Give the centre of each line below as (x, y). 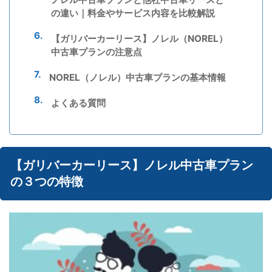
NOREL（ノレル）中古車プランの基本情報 (137, 78)
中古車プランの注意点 (96, 52)
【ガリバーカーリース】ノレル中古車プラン (132, 165)
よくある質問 (78, 103)
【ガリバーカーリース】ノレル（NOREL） (139, 39)
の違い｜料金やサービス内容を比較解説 (133, 13)
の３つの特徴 (47, 182)
